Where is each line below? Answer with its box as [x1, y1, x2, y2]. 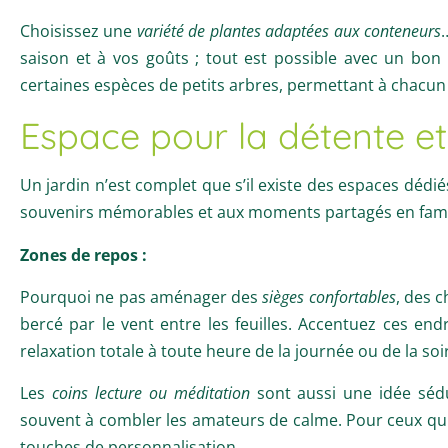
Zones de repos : [20, 243, 147, 266]
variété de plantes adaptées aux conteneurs [136, 19, 442, 42]
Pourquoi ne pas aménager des [20, 285, 263, 308]
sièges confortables [262, 285, 396, 308]
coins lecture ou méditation [51, 381, 250, 404]
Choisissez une [20, 19, 137, 42]
